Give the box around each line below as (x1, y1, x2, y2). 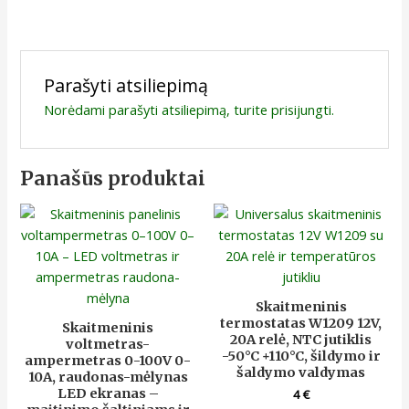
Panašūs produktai (20, 166, 206, 191)
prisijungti (270, 100, 331, 119)
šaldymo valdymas (236, 363, 366, 381)
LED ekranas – (57, 384, 159, 402)
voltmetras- (66, 335, 151, 352)
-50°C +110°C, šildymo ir (221, 347, 381, 364)
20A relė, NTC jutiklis (230, 330, 372, 348)
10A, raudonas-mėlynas (27, 368, 188, 385)
